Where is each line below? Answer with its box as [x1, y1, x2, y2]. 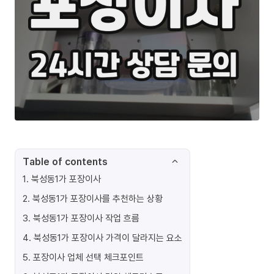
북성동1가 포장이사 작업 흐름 [33, 212, 139, 224]
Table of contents [23, 155, 108, 168]
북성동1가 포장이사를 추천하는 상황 [32, 192, 163, 204]
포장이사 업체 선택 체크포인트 [33, 251, 144, 263]
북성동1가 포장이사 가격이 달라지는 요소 [34, 231, 182, 243]
